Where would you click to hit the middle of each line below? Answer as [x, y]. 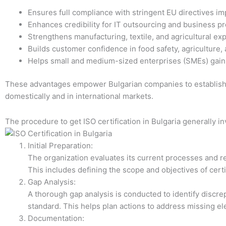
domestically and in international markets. [79, 96]
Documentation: [56, 218]
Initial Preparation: [60, 146]
